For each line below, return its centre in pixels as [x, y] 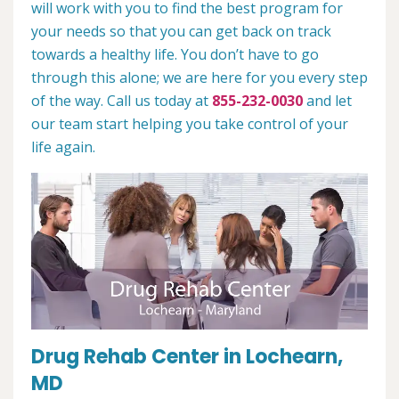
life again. [63, 147]
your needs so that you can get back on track [181, 31]
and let [327, 101]
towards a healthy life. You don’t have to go [175, 54]
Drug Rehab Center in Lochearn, [187, 357]
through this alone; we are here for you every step [199, 77]
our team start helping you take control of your [190, 124]
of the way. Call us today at [122, 101]
